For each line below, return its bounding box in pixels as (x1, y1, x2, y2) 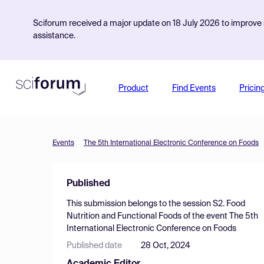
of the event (181, 212, 229, 220)
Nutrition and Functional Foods (67, 212, 181, 220)
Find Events (171, 84, 216, 93)
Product (118, 84, 148, 93)
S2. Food (213, 200, 245, 208)
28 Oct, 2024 (141, 242, 190, 250)
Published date (67, 242, 122, 250)
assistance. (33, 32, 75, 40)
